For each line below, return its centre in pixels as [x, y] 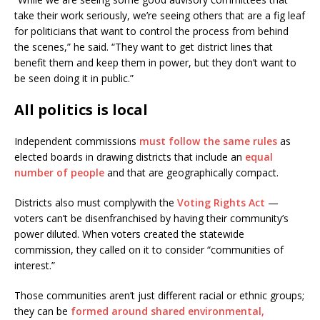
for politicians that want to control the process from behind [151, 31]
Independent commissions [77, 141]
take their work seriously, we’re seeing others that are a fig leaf [160, 15]
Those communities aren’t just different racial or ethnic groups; [159, 295]
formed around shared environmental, [167, 311]
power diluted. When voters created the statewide [129, 234]
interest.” [36, 265]
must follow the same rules [208, 141]
